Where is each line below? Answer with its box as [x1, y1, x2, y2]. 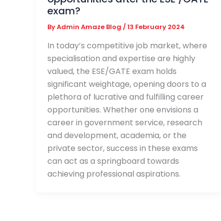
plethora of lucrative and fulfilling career [47, 91, 204, 103]
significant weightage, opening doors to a [47, 78, 206, 90]
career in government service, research [47, 116, 202, 128]
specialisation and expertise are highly [47, 52, 195, 64]
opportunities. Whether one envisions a [47, 104, 198, 115]
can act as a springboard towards [47, 155, 179, 167]
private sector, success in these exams [47, 142, 198, 154]
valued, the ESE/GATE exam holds [47, 65, 177, 77]
